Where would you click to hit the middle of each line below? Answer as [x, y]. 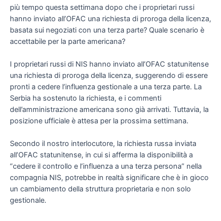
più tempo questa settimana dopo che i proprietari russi [102, 7]
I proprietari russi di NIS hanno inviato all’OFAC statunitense [109, 64]
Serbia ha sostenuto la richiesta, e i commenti [86, 98]
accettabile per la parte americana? [68, 41]
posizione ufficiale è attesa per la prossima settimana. [99, 121]
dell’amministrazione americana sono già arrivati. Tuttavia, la [109, 110]
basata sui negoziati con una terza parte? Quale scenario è [107, 30]
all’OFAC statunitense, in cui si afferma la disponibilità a [101, 155]
